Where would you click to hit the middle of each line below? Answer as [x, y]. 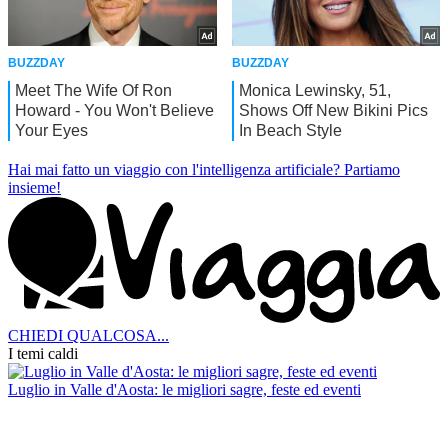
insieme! [34, 188]
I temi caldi [43, 353]
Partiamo [372, 170]
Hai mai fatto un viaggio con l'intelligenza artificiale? [174, 170]
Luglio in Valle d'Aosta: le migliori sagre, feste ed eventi [184, 389]
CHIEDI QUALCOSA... [88, 335]
